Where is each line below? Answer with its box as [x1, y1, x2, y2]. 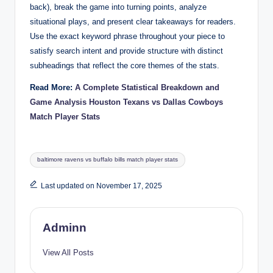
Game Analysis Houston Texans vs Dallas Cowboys [30, 97, 223, 107]
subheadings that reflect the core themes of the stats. [30, 60, 219, 70]
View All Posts [43, 248, 94, 258]
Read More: [30, 82, 75, 92]
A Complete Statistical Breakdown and [75, 82, 219, 92]
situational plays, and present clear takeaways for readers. [30, 16, 236, 26]
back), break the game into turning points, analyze [30, 2, 207, 12]
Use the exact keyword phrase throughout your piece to [30, 31, 225, 41]
